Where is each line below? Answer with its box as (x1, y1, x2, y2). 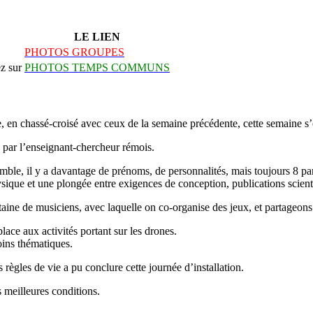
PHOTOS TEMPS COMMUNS (24, 61, 170, 73)
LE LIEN (74, 30, 120, 43)
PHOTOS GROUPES (24, 45, 124, 58)
